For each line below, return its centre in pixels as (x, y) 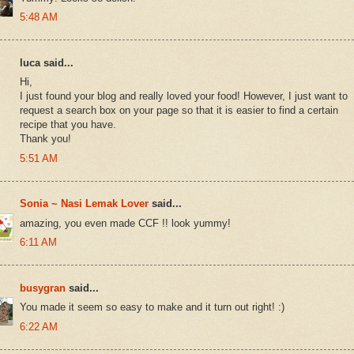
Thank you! (45, 139)
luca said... (47, 62)
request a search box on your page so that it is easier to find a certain (179, 111)
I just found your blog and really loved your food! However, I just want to (184, 96)
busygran (43, 288)
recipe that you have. (68, 125)
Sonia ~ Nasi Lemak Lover (84, 204)
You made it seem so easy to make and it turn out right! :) (152, 307)
